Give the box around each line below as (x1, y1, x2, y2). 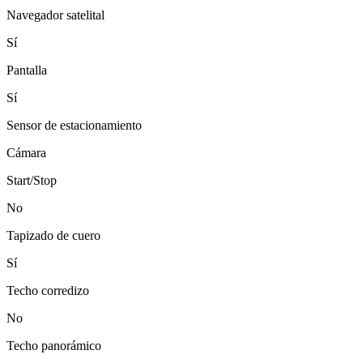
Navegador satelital (6, 8, 105, 23)
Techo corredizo (6, 284, 89, 298)
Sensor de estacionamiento (6, 118, 142, 133)
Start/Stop (6, 173, 57, 188)
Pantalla (6, 63, 47, 78)
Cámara (6, 146, 46, 160)
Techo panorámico (6, 339, 101, 353)
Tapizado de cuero (6, 228, 100, 243)
